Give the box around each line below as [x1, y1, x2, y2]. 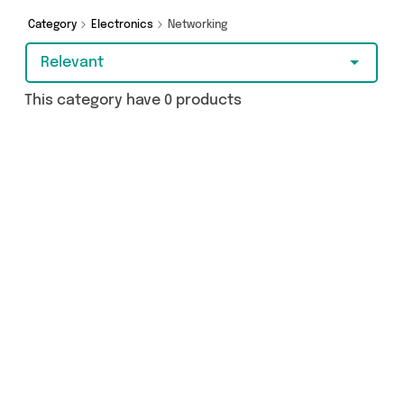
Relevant [41, 55, 104, 70]
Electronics [91, 20, 156, 31]
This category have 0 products [24, 93, 242, 108]
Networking [168, 20, 230, 31]
